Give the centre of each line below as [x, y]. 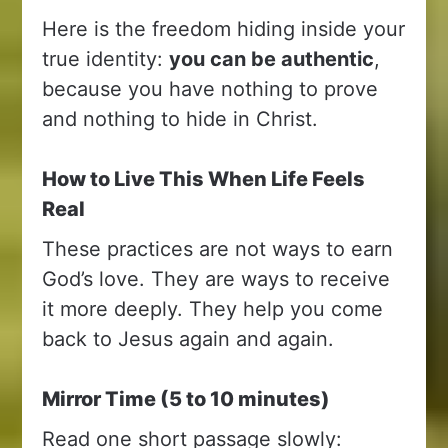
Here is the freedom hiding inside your [224, 28]
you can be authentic [272, 58]
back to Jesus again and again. [188, 338]
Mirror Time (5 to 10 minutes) [186, 398]
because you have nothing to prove [210, 88]
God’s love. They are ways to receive [216, 278]
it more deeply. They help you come [213, 308]
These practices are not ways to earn [218, 248]
